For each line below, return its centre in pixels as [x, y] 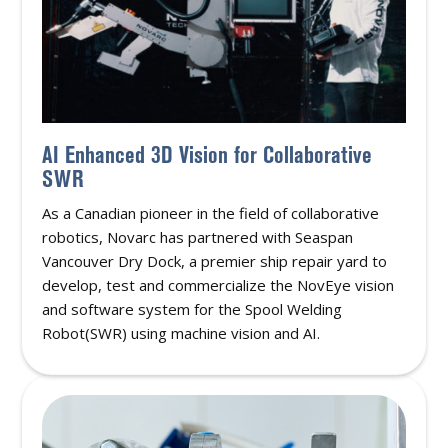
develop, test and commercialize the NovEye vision [218, 285]
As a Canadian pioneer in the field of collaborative [211, 213]
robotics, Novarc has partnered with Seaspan [198, 237]
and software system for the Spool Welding [192, 309]
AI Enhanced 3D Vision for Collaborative [207, 155]
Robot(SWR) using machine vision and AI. [181, 333]
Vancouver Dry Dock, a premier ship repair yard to [215, 261]
